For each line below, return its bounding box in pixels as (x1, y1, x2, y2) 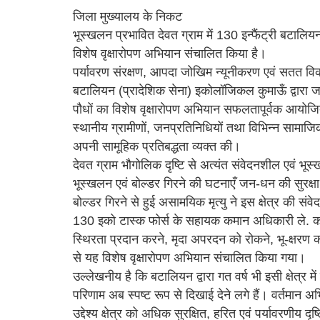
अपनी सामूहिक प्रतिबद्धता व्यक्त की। (73, 139, 241, 154)
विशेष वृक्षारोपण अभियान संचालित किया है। (73, 46, 266, 61)
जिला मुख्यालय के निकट (73, 9, 182, 24)
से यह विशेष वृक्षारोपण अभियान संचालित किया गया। (73, 250, 306, 265)
